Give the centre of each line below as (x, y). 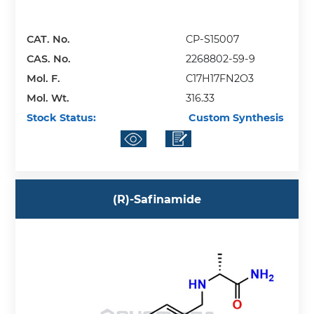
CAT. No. (49, 39)
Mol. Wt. (48, 98)
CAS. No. (49, 59)
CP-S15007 (213, 39)
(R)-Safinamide (157, 199)
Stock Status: (62, 117)
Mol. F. (44, 78)
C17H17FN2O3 (220, 78)
